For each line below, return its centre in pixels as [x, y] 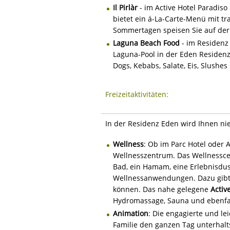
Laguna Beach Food [146, 43]
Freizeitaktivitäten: [137, 94]
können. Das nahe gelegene [162, 189]
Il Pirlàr [125, 7]
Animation [131, 213]
